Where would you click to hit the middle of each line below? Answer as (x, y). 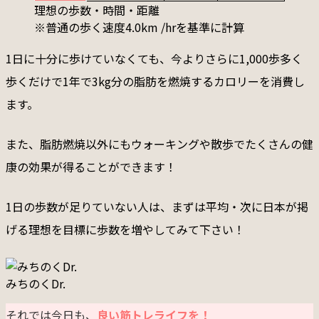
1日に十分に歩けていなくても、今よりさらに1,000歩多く (154, 58)
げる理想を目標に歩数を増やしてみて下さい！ (125, 229)
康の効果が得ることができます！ (91, 166)
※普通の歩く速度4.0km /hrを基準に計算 (139, 27)
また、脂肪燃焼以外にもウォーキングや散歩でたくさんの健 (159, 143)
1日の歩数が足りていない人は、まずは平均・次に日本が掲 (157, 206)
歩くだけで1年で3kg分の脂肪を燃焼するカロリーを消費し (155, 81)
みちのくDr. (36, 283)
